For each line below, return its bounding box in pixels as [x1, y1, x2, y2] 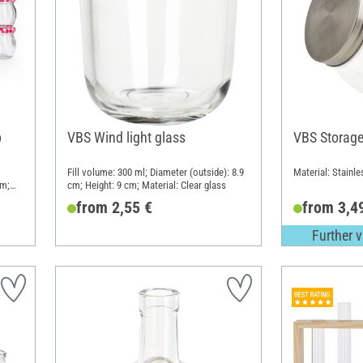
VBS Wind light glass [66, 128, 186, 146]
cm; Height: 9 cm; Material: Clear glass [66, 179, 226, 192]
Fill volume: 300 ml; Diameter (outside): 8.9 [66, 166, 244, 179]
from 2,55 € [75, 197, 152, 217]
